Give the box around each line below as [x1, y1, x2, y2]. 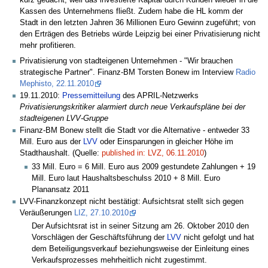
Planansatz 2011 [32, 185, 90, 194]
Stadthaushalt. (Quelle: [20, 149, 102, 158]
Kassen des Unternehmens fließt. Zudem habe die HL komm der [20, 7, 243, 16]
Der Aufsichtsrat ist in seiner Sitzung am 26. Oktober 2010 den [32, 221, 249, 230]
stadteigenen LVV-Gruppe [20, 114, 108, 123]
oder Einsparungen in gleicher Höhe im [98, 138, 233, 147]
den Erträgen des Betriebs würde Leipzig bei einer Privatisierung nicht [20, 30, 260, 39]
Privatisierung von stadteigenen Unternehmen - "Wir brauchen [20, 56, 233, 65]
